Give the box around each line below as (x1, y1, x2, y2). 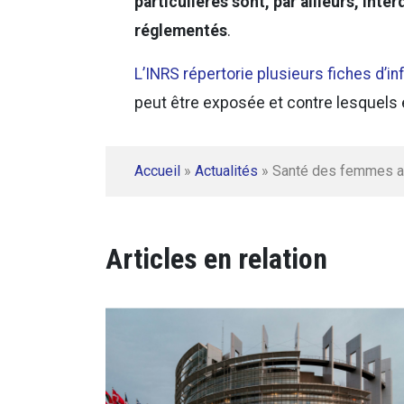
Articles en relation (106, 242, 327, 277)
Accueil (134, 162, 180, 180)
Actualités (195, 162, 258, 180)
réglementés (134, 22, 227, 41)
